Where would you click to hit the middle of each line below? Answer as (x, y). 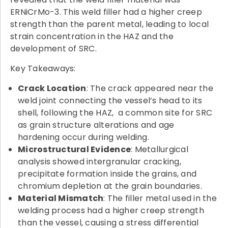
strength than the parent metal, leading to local (109, 24)
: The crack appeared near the (150, 89)
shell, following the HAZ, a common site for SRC (115, 113)
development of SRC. (53, 49)
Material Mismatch (61, 198)
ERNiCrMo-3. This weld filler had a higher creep (106, 12)
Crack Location (52, 89)
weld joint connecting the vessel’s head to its (110, 101)
